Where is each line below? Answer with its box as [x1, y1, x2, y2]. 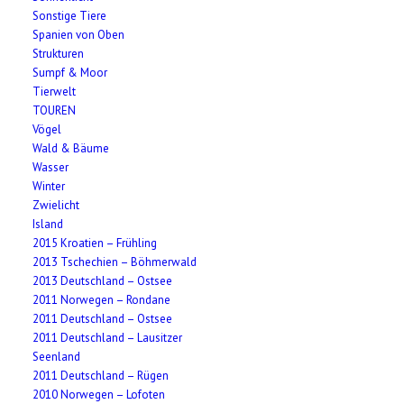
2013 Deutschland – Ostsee [32, 273, 173, 289]
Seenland [32, 349, 81, 364]
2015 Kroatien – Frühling [32, 235, 158, 251]
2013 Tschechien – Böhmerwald [32, 254, 197, 270]
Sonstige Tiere [32, 8, 107, 23]
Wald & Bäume [32, 141, 110, 156]
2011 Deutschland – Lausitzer [32, 330, 183, 345]
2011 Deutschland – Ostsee [32, 311, 173, 326]
